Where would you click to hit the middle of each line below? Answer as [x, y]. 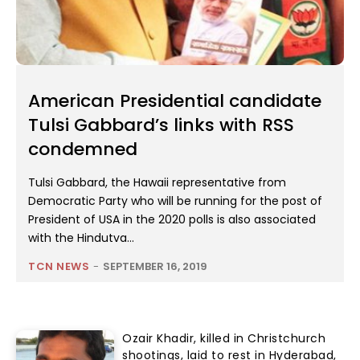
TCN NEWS [59, 267]
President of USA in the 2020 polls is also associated [172, 220]
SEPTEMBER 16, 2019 [155, 267]
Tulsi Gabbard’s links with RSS [161, 125]
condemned [83, 149]
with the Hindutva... [81, 238]
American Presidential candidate [175, 101]
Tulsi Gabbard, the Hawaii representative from [157, 183]
